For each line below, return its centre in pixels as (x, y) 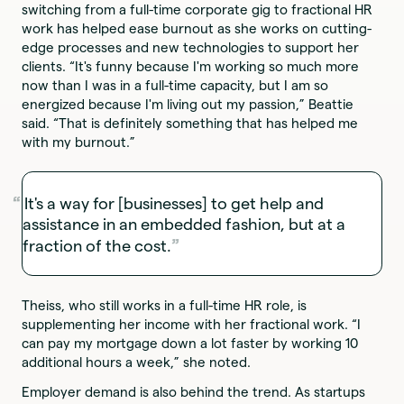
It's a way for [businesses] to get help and (174, 203)
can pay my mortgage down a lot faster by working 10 (190, 344)
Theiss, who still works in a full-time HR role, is (165, 306)
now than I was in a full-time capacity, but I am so (175, 86)
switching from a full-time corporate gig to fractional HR (197, 10)
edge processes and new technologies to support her (191, 48)
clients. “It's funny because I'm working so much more (191, 67)
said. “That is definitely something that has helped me (190, 124)
